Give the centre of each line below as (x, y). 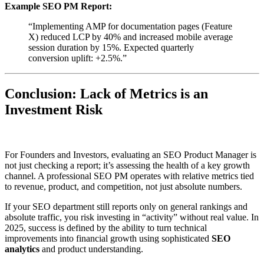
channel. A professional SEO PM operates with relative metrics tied (129, 176)
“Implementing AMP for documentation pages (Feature (130, 27)
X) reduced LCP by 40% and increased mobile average (131, 37)
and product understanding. (91, 249)
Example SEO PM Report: (58, 6)
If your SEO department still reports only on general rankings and (126, 207)
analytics (22, 249)
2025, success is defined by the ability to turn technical (106, 228)
